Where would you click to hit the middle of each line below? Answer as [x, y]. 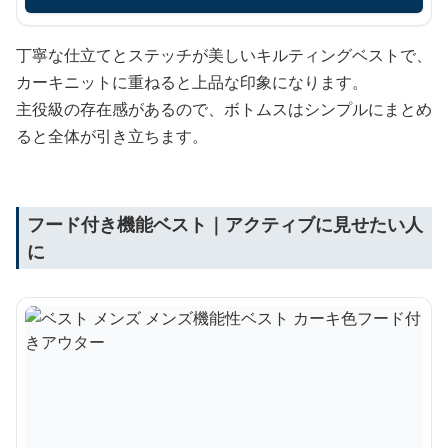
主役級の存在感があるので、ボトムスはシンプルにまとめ [224, 108]
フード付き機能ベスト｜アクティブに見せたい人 [225, 223]
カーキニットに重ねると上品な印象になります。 [192, 81]
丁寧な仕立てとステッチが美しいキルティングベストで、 [224, 54]
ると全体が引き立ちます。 [112, 135]
